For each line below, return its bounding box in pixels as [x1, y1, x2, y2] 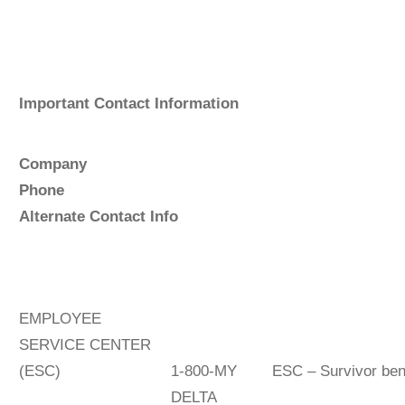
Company [18, 155, 349, 173]
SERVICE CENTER [18, 335, 151, 353]
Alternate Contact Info [18, 207, 178, 225]
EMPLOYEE [18, 309, 101, 327]
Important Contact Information [18, 94, 239, 112]
